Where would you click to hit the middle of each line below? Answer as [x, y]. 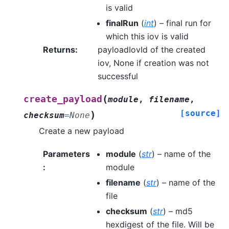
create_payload [63, 99]
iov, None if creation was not [153, 63]
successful [118, 76]
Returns [59, 50]
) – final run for [182, 23]
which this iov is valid [147, 37]
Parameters [66, 154]
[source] [200, 113]
